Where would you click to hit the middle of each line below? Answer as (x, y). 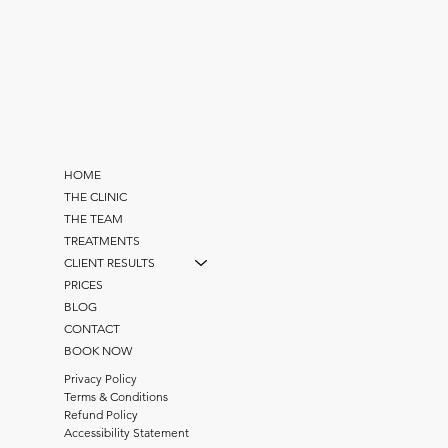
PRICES (84, 284)
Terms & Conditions (116, 397)
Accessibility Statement (127, 432)
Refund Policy (101, 415)
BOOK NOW (98, 350)
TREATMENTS (102, 240)
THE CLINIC (96, 196)
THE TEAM (94, 218)
